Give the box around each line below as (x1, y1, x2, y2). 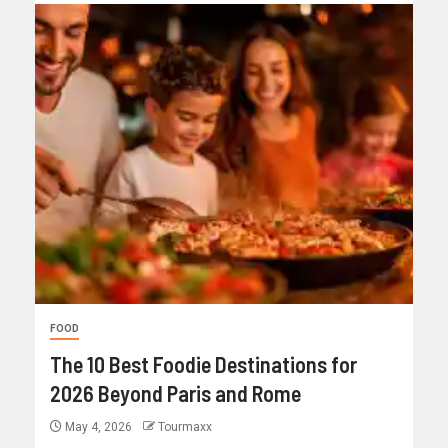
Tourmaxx (158, 420, 212, 435)
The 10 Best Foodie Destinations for (50, 351, 357, 378)
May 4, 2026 (62, 420, 135, 435)
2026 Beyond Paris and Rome (50, 380, 301, 407)
